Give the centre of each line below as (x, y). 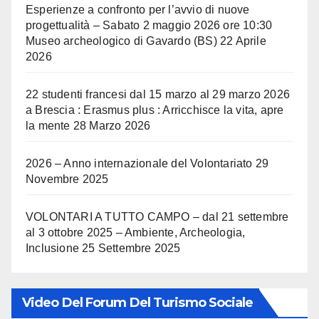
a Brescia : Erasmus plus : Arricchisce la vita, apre (155, 110)
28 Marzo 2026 (112, 126)
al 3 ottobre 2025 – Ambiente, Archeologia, (136, 233)
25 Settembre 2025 (131, 249)
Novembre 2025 (67, 179)
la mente (48, 126)
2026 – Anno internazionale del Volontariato (139, 164)
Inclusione (52, 249)
